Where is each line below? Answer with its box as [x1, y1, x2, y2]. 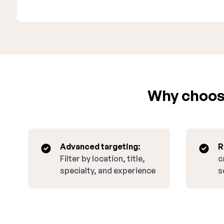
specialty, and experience [60, 165, 155, 175]
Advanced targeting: [60, 141, 140, 151]
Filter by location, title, [60, 153, 145, 163]
